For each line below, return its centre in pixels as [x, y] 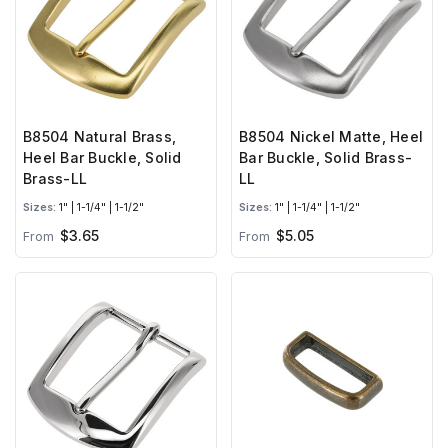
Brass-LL [55, 179]
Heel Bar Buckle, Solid [102, 158]
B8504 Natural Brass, [99, 137]
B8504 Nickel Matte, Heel [331, 137]
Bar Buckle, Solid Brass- [325, 158]
